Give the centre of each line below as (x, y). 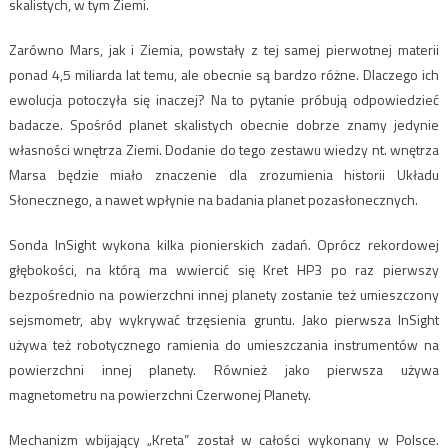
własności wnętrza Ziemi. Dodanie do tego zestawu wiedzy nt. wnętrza (224, 149)
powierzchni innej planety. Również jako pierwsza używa (224, 369)
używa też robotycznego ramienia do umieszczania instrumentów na (224, 344)
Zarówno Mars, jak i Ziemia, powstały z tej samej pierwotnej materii (224, 49)
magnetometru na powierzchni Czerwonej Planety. (159, 394)
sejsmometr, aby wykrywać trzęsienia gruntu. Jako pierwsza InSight (224, 319)
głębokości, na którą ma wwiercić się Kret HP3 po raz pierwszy (224, 269)
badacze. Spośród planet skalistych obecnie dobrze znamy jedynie (224, 124)
